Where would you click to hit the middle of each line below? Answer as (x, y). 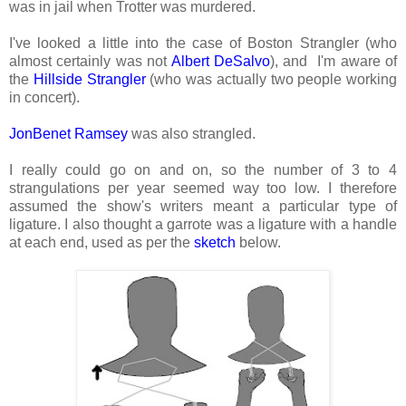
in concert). (44, 97)
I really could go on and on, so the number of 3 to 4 (203, 169)
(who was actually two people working (271, 79)
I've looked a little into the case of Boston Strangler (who (203, 43)
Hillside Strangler (89, 79)
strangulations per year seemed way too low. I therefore (203, 188)
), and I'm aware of (334, 61)
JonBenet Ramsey (68, 133)
